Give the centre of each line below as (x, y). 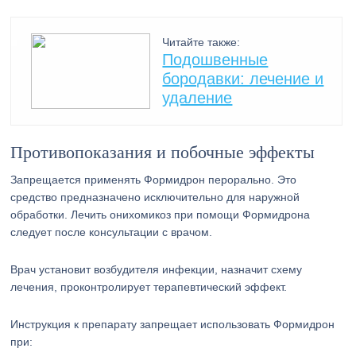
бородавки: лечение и (243, 79)
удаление (197, 98)
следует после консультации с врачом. (112, 232)
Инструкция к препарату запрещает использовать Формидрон (173, 324)
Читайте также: (201, 42)
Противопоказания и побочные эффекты (163, 152)
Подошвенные (215, 60)
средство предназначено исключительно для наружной (155, 197)
